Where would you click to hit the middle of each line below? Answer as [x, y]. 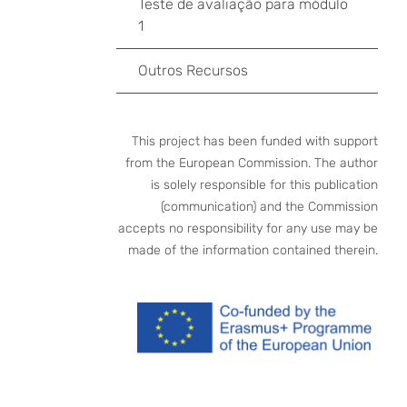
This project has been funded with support [255, 141]
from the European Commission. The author [252, 163]
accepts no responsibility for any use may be [248, 228]
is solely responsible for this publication [264, 185]
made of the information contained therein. [253, 250]
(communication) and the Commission [269, 207]
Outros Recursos [193, 70]
